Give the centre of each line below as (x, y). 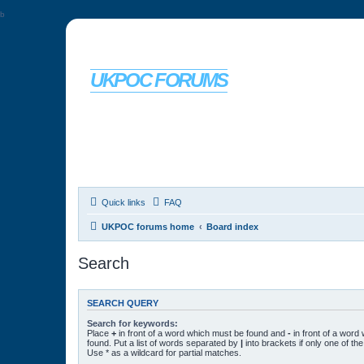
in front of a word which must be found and (202, 333)
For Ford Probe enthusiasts (144, 101)
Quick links (123, 202)
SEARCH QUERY (123, 303)
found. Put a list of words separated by (164, 342)
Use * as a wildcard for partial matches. (164, 352)
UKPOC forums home (148, 227)
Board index (232, 227)
